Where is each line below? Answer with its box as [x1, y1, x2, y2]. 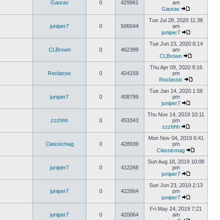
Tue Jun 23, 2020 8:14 [149, 41, 203, 47]
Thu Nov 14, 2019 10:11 [147, 111, 204, 117]
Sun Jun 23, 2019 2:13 [149, 182, 203, 188]
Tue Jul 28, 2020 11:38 [149, 17, 203, 23]
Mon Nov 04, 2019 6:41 [148, 135, 204, 141]
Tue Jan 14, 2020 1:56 [149, 88, 203, 94]
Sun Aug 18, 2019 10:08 [147, 159, 204, 165]
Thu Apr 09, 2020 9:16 [149, 64, 202, 70]
